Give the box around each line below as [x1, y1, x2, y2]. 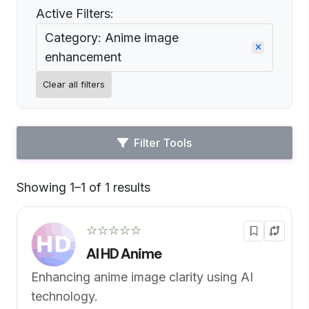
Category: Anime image [45, 30, 179, 45]
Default [150, 186, 192, 201]
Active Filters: [36, 6, 114, 21]
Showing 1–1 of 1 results [17, 180, 150, 195]
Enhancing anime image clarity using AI [31, 270, 253, 284]
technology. [31, 289, 98, 303]
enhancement [45, 50, 121, 64]
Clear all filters [43, 79, 105, 90]
